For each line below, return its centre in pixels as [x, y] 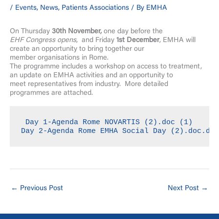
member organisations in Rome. [59, 58]
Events [26, 8]
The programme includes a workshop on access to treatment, [106, 66]
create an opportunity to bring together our [77, 49]
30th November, [77, 31]
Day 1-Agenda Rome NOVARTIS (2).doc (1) [109, 122]
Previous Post [41, 189]
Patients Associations [95, 8]
